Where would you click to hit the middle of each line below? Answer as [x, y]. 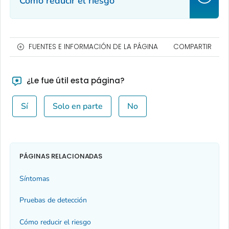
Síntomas [35, 178]
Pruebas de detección [53, 200]
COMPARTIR [192, 47]
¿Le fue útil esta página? [74, 81]
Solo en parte [77, 107]
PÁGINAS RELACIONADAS [61, 156]
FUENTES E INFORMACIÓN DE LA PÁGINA [93, 47]
